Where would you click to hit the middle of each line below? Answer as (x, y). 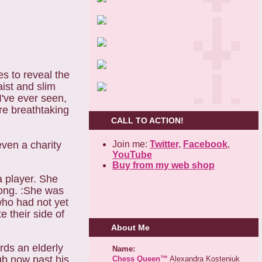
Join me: (131, 144)
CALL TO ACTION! (147, 120)
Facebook (205, 144)
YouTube (132, 154)
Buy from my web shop (163, 165)
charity (46, 145)
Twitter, (165, 144)
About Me (130, 228)
